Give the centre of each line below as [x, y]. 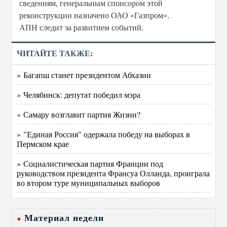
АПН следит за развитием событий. [82, 28]
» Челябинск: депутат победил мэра [79, 94]
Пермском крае [43, 144]
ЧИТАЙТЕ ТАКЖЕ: [55, 53]
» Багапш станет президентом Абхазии [84, 75]
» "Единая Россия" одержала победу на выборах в [104, 134]
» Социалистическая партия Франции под [90, 163]
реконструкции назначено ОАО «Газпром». [94, 15]
